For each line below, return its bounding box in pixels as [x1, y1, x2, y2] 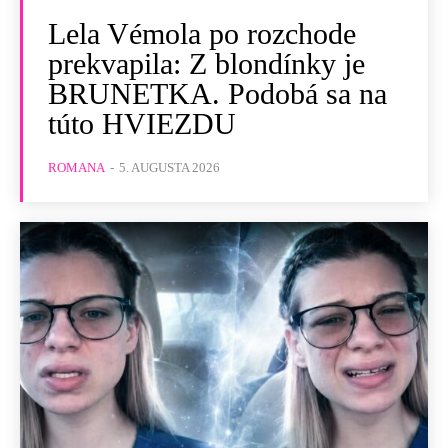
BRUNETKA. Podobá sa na [48, 76, 387, 110]
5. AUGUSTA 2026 [119, 159, 220, 175]
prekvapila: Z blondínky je [48, 46, 365, 80]
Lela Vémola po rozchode [48, 16, 356, 50]
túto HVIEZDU [48, 106, 236, 140]
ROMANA [48, 159, 105, 175]
